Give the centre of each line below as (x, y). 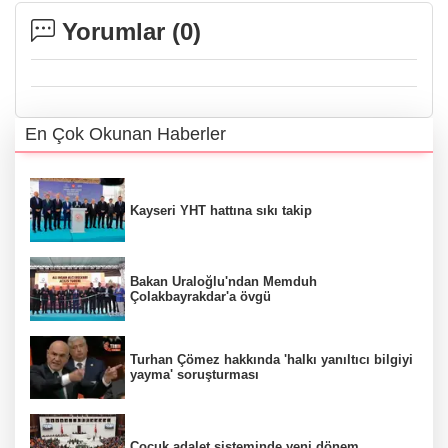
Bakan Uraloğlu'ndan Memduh (223, 281)
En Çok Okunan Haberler (125, 134)
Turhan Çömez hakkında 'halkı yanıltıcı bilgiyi (271, 360)
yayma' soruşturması (194, 375)
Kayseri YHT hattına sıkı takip (221, 210)
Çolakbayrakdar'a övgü (200, 296)
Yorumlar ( (117, 32)
